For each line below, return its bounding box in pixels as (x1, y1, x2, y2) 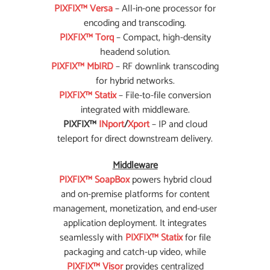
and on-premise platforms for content (60, 186, 210, 202)
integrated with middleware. (80, 102, 190, 118)
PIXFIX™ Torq (59, 30, 114, 46)
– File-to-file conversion (116, 87, 211, 104)
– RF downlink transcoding (113, 58, 219, 75)
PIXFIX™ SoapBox (58, 172, 130, 188)
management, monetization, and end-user (53, 201, 217, 217)
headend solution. (99, 44, 171, 60)
